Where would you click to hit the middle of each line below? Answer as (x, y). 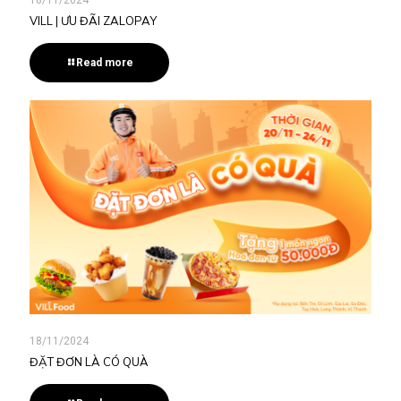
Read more (105, 62)
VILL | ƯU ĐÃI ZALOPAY (93, 20)
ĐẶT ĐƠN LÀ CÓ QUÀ (89, 361)
